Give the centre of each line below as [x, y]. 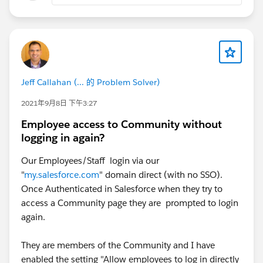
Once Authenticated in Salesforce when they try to [122, 188]
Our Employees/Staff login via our [90, 160]
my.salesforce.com [62, 174]
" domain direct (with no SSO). [162, 174]
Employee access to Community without [122, 124]
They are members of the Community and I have [118, 245]
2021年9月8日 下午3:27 [59, 103]
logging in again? [63, 137]
